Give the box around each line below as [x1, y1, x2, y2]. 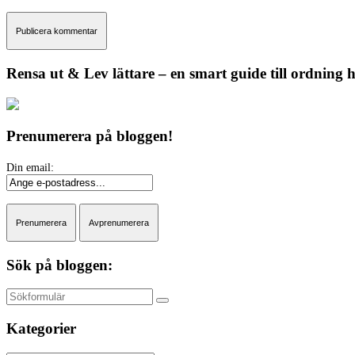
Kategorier [6, 320, 76, 338]
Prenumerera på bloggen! [6, 128, 173, 145]
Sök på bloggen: [6, 256, 113, 273]
